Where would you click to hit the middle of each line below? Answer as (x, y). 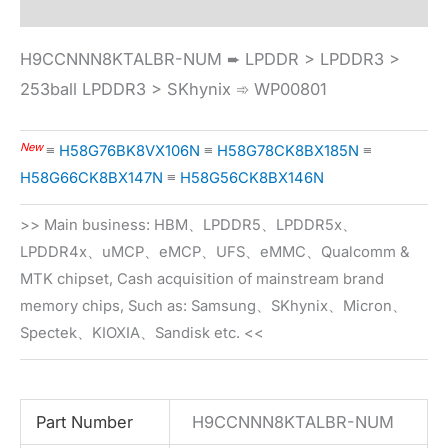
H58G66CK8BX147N (91, 178)
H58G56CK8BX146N (252, 178)
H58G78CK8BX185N (288, 151)
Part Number (84, 422)
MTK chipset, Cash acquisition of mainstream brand (202, 279)
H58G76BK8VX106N (129, 151)
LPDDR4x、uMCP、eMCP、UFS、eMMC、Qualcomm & (215, 252)
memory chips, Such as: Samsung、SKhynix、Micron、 (213, 306)
